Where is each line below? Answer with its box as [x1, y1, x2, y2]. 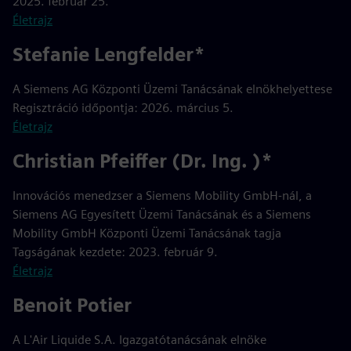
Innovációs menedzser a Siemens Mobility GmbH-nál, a [13, 188, 312, 203]
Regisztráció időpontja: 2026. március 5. [13, 100, 233, 115]
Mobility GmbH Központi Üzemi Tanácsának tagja [13, 226, 281, 241]
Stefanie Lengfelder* [13, 43, 205, 66]
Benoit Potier [13, 294, 132, 317]
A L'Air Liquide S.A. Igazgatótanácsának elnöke [13, 332, 266, 347]
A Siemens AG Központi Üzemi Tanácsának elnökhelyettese [13, 81, 332, 96]
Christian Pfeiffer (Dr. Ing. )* [13, 150, 273, 172]
